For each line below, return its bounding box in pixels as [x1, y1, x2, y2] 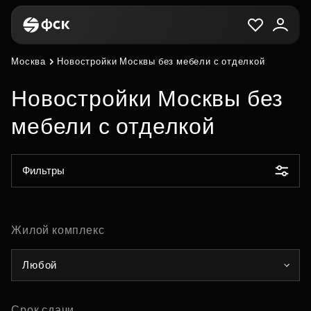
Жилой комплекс [11, 224, 105, 236]
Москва [11, 56, 47, 67]
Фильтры [22, 165, 65, 176]
